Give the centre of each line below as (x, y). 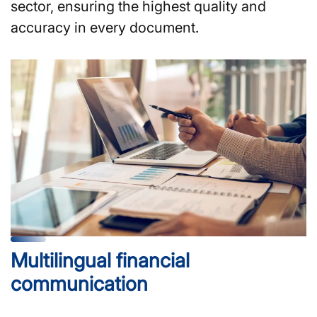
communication (79, 283)
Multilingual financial (100, 260)
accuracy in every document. (105, 27)
